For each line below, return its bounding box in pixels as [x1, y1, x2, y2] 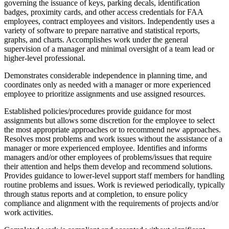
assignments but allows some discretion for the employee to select [4, 116, 215, 125]
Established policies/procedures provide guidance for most [4, 106, 191, 116]
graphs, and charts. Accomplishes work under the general [4, 35, 188, 44]
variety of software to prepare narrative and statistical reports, [4, 26, 200, 35]
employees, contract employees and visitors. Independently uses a [4, 16, 215, 26]
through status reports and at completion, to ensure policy [4, 189, 188, 198]
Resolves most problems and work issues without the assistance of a [4, 134, 222, 143]
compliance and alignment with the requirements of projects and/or [4, 198, 218, 208]
